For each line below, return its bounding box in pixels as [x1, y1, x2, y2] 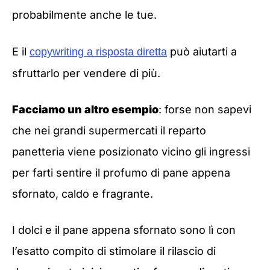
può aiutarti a [167, 45, 237, 58]
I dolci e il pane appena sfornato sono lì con [12, 224, 236, 237]
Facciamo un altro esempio [12, 102, 159, 116]
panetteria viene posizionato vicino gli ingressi [12, 145, 250, 158]
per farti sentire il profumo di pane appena [12, 166, 230, 179]
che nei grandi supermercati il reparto [12, 124, 206, 137]
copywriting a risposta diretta [30, 45, 167, 58]
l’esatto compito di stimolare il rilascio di [12, 245, 216, 258]
